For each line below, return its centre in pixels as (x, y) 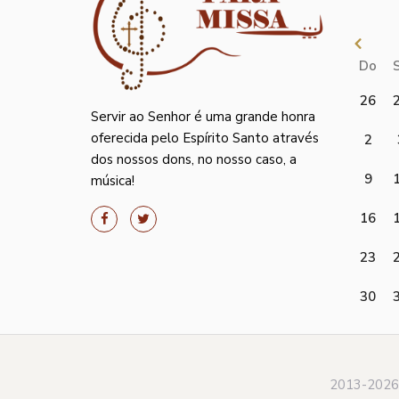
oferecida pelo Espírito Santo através (205, 138)
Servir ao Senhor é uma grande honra (203, 117)
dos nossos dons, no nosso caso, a (194, 159)
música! (113, 181)
